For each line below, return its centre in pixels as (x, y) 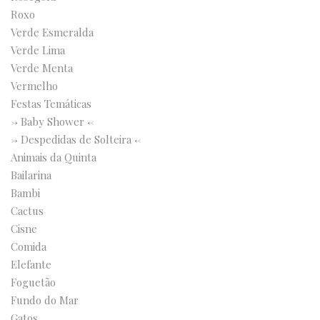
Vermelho (34, 86)
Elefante (31, 264)
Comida (29, 246)
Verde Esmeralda (52, 32)
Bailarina (31, 175)
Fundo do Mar (45, 300)
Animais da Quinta (54, 157)
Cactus (27, 211)
